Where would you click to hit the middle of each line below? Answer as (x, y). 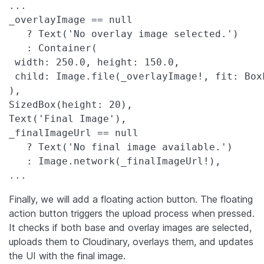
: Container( (53, 48)
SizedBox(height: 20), (71, 104)
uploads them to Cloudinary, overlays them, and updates (131, 241)
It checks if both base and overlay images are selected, (130, 227)
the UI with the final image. (67, 255)
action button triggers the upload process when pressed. (132, 213)
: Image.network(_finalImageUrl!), (115, 161)
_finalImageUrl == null (74, 133)
